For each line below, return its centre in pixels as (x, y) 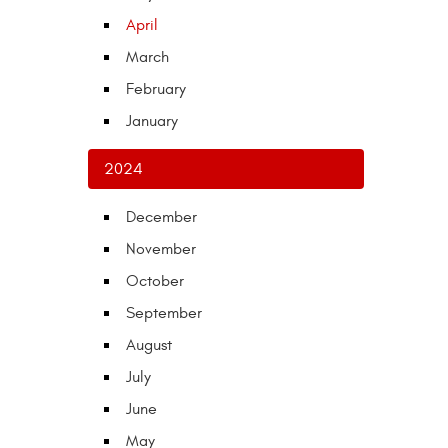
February (156, 88)
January (152, 120)
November (161, 248)
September (164, 312)
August (149, 344)
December (161, 216)
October (155, 280)
